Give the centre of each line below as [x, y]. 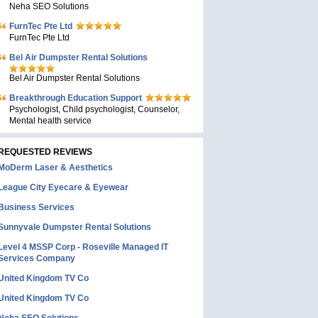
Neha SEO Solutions [49, 6]
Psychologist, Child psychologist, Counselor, [94, 109]
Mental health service [50, 121]
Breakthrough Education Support [76, 98]
